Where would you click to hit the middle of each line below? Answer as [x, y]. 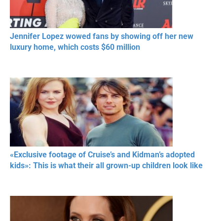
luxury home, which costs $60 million [77, 47]
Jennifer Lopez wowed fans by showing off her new [102, 36]
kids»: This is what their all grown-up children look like [106, 165]
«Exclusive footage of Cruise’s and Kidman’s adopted [102, 154]
